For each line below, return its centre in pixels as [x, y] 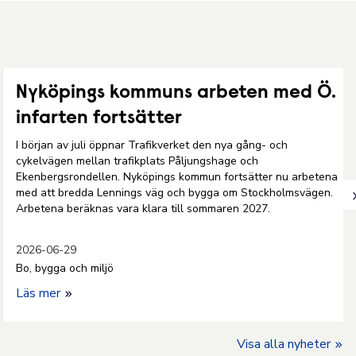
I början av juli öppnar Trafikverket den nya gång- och [152, 145]
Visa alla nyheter [284, 344]
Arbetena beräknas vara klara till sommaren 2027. [146, 209]
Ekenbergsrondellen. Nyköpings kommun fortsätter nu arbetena [177, 177]
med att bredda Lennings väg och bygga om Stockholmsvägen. [174, 193]
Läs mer [40, 293]
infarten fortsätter [99, 118]
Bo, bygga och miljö [65, 268]
